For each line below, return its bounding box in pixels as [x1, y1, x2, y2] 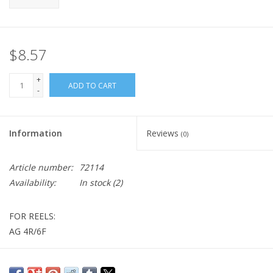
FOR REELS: [9, 210, 55, 222]
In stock [79, 177, 110, 189]
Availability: [9, 177, 56, 189]
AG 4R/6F [9, 225, 46, 238]
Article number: [9, 161, 73, 174]
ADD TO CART [68, 80, 116, 91]
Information [9, 127, 62, 140]
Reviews [146, 127, 181, 140]
